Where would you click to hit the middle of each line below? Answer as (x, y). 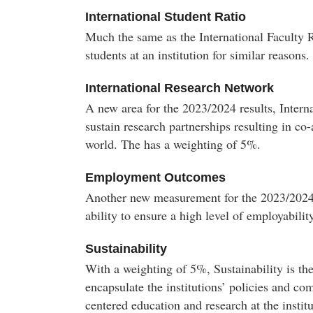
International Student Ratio (166, 17)
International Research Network (180, 88)
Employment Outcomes (155, 177)
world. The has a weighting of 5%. (173, 144)
